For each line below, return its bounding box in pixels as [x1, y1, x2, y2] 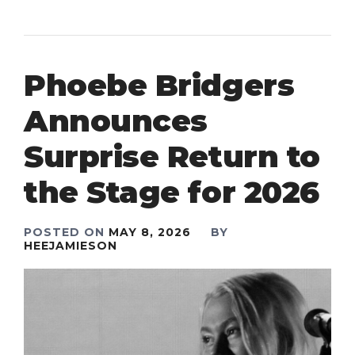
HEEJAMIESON [24, 239, 117, 254]
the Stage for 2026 [24, 174, 319, 212]
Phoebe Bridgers [24, 67, 295, 105]
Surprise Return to [24, 138, 320, 176]
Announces [24, 102, 208, 140]
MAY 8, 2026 [109, 225, 191, 240]
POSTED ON [24, 225, 109, 240]
